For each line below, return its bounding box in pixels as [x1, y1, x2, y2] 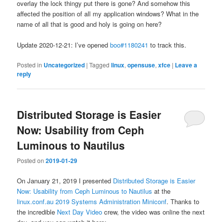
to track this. [148, 40, 187, 50]
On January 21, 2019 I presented [17, 176, 113, 186]
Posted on [17, 156, 46, 165]
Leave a [175, 60, 198, 69]
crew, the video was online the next [102, 207, 205, 217]
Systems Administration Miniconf [71, 197, 167, 207]
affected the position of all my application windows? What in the [17, 8, 199, 18]
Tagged [89, 60, 110, 69]
